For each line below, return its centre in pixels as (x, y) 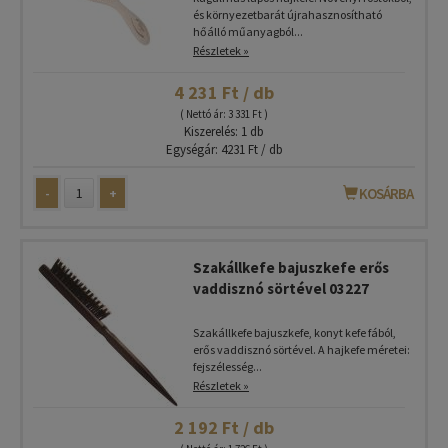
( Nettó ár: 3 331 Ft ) (224, 114)
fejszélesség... (227, 366)
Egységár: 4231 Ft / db (224, 149)
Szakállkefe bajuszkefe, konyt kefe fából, (294, 332)
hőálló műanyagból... (248, 31)
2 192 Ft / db (224, 427)
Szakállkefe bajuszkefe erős (291, 267)
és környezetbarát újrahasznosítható (287, 14)
